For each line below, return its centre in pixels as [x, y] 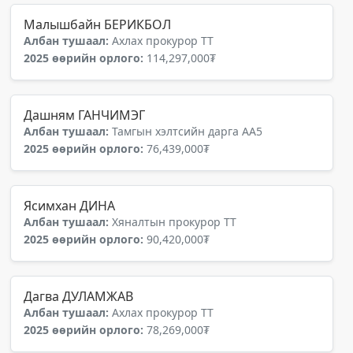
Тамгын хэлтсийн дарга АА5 [187, 131]
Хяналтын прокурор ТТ [174, 222]
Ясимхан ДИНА [69, 206]
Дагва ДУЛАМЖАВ [78, 296]
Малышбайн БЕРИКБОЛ [97, 24]
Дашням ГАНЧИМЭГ [84, 115]
